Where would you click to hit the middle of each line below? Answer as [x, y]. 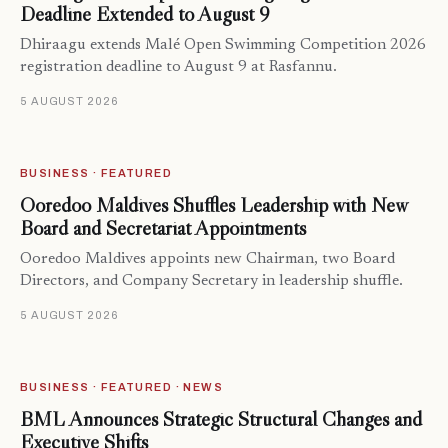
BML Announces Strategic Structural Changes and [221, 419]
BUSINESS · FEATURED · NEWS [122, 387]
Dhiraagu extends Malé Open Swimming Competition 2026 [223, 46]
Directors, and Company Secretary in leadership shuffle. [211, 282]
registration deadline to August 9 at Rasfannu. [178, 68]
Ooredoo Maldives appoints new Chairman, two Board [207, 260]
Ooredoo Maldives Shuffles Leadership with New [213, 205]
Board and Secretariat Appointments [163, 228]
